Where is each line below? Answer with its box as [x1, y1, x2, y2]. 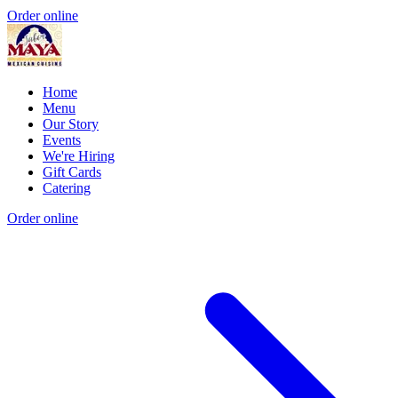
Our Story [43, 116, 99, 132]
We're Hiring [43, 148, 115, 164]
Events [43, 132, 81, 148]
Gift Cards [43, 164, 101, 180]
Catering [43, 180, 91, 196]
